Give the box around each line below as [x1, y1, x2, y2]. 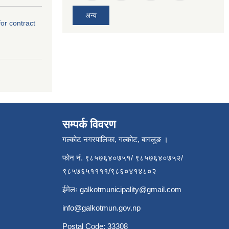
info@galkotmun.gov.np [62, 203, 141, 212]
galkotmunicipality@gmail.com [80, 185, 181, 194]
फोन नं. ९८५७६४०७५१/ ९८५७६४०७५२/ [62, 153, 183, 162]
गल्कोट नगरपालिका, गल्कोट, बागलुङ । [62, 134, 168, 144]
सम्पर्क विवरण [62, 118, 116, 131]
